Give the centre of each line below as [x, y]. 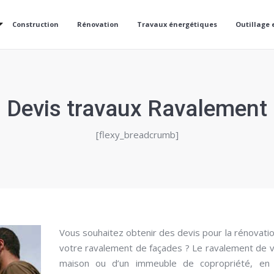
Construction [35, 24]
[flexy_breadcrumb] [137, 135]
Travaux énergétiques [177, 24]
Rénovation [98, 24]
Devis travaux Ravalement [137, 109]
